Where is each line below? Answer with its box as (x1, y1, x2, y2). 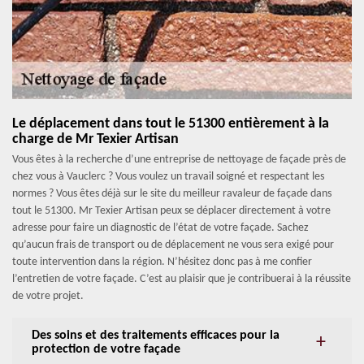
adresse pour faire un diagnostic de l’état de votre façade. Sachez (12, 222, 309, 235)
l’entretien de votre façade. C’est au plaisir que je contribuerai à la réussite (12, 273, 351, 286)
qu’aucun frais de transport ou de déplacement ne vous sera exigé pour (12, 239, 334, 252)
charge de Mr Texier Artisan (12, 132, 179, 148)
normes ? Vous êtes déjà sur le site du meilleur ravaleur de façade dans (12, 188, 331, 201)
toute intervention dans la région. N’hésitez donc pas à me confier (12, 256, 312, 269)
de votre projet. (12, 290, 84, 303)
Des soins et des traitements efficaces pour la (32, 329, 279, 343)
